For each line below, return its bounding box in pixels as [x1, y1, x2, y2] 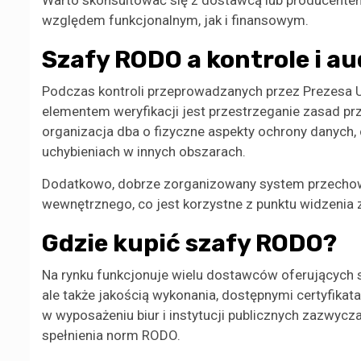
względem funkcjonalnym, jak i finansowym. [42, 12, 309, 29]
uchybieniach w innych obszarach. [42, 143, 246, 160]
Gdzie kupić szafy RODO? [42, 229, 337, 259]
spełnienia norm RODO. [42, 327, 180, 344]
